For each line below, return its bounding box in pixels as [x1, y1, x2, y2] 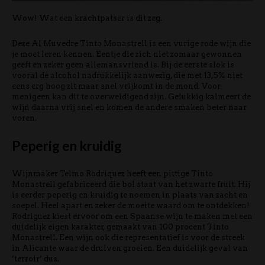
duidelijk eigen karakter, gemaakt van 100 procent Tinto [12, 222, 229, 231]
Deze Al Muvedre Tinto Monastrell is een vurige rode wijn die [12, 38, 251, 48]
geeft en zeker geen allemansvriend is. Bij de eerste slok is [12, 60, 234, 69]
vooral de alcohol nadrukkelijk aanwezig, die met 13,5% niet [12, 70, 243, 80]
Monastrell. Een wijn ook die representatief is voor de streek [12, 232, 245, 242]
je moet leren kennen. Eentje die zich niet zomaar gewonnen [12, 49, 242, 59]
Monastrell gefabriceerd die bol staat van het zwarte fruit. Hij [12, 179, 250, 189]
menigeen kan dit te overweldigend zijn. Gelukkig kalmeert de [12, 92, 251, 101]
